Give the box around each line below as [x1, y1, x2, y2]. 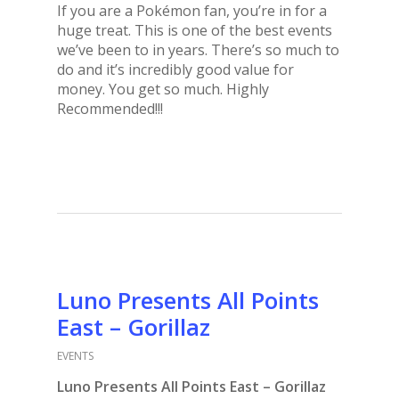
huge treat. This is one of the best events [57, 20, 332, 40]
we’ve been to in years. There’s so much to [57, 39, 339, 60]
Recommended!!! [57, 98, 163, 118]
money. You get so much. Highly [57, 78, 269, 99]
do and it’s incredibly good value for [57, 59, 294, 79]
